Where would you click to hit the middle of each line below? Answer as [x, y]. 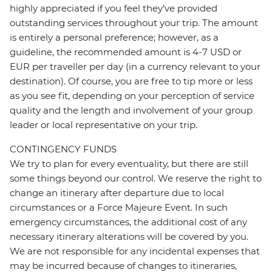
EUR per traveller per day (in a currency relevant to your [135, 67]
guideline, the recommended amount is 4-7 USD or [126, 52]
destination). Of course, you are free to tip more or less [131, 81]
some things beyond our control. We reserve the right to [136, 178]
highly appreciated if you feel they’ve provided [114, 8]
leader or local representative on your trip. [104, 125]
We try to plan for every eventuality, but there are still [129, 164]
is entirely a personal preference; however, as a [114, 38]
